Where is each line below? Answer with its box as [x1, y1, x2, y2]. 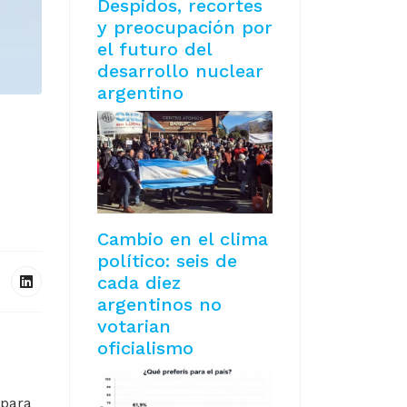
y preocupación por [97, 16, 273, 38]
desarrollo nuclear [97, 60, 263, 82]
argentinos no [97, 293, 222, 316]
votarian [97, 315, 171, 338]
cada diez [97, 272, 181, 294]
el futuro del [97, 38, 212, 60]
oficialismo [97, 337, 194, 360]
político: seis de [97, 250, 237, 273]
